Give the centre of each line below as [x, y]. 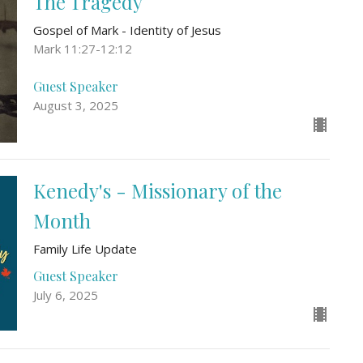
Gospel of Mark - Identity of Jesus [127, 30]
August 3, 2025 [75, 105]
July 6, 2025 [65, 295]
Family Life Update [85, 248]
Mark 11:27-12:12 [82, 49]
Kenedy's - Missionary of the [157, 190]
